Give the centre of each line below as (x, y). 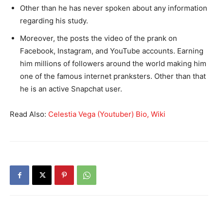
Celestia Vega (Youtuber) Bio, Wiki (107, 114)
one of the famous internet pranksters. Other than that (113, 76)
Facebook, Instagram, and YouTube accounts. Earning (112, 51)
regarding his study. (54, 21)
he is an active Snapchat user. (71, 89)
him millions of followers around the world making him (113, 64)
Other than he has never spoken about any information (114, 8)
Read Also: (29, 114)
